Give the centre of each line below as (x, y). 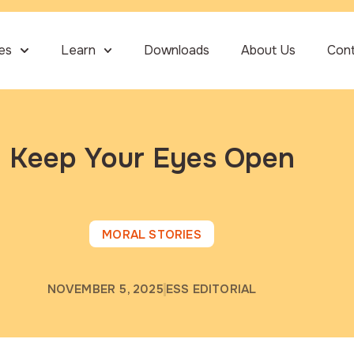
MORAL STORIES (152, 234)
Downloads (176, 50)
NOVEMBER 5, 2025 (105, 289)
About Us (268, 50)
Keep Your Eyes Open (152, 158)
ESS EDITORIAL (211, 289)
